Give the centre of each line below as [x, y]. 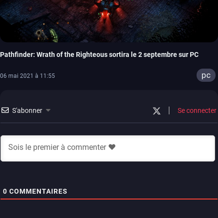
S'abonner [27, 111]
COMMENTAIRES [37, 191]
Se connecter [196, 111]
